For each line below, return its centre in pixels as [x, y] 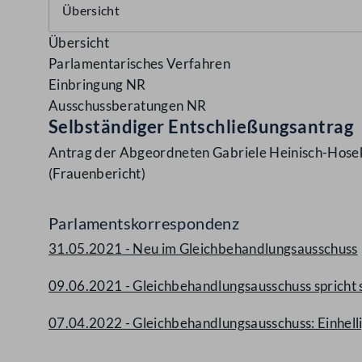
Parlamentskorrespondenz [144, 223]
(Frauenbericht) [97, 173]
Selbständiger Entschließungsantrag [201, 126]
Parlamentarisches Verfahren [140, 63]
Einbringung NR [97, 84]
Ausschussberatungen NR [128, 105]
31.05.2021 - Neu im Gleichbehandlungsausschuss [203, 248]
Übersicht [79, 42]
